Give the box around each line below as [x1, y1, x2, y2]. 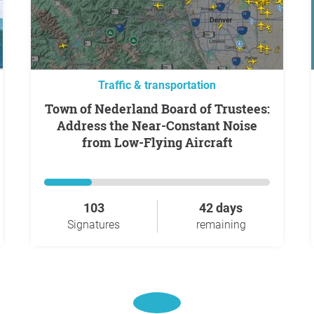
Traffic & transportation [98, 78, 216, 92]
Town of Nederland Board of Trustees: [44, 100, 53, 117]
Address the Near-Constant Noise [57, 117, 257, 134]
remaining [196, 218, 246, 231]
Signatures [67, 218, 120, 231]
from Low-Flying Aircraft [81, 134, 233, 151]
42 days [199, 200, 243, 215]
